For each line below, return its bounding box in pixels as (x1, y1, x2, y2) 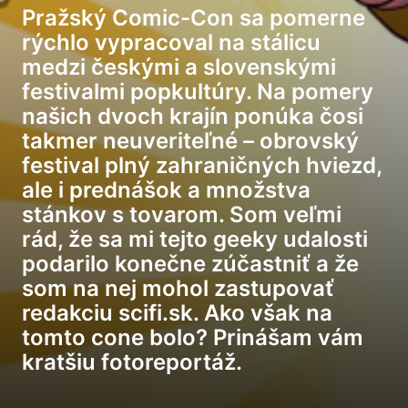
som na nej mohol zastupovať (22, 275, 334, 301)
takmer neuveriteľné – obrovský (22, 127, 359, 154)
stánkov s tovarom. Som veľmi (22, 201, 342, 228)
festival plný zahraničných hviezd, (22, 152, 382, 178)
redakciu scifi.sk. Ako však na (22, 300, 332, 326)
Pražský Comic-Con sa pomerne (22, 5, 365, 31)
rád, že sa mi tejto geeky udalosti (22, 226, 368, 252)
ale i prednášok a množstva (22, 177, 311, 203)
